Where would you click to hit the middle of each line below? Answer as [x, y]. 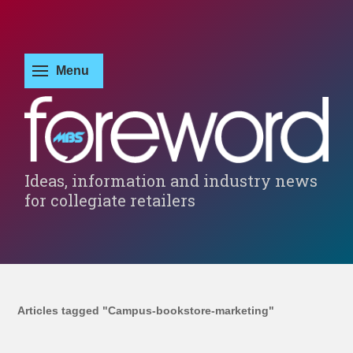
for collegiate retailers [110, 200]
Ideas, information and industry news [171, 180]
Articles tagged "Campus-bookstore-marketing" [146, 310]
